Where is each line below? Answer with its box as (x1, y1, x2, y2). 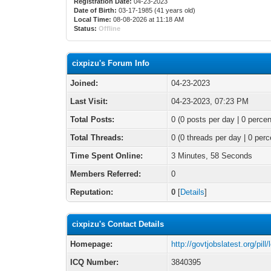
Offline (99, 25, 121, 32)
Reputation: (70, 188, 114, 197)
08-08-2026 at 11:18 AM (111, 16, 184, 23)
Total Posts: (70, 115, 115, 124)
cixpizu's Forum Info (72, 59, 150, 68)
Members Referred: (70, 169, 142, 178)
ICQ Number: (70, 258, 119, 267)
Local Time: (74, 16, 112, 23)
